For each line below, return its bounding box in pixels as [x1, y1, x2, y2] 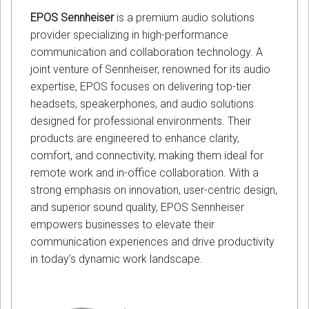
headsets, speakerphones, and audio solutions [30, 97, 254, 111]
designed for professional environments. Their [30, 114, 251, 128]
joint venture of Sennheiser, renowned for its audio [30, 63, 270, 77]
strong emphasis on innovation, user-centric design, [30, 183, 277, 197]
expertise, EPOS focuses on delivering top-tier [30, 80, 251, 94]
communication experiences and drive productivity [30, 235, 275, 249]
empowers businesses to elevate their [30, 218, 215, 232]
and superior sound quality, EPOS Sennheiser [30, 201, 244, 215]
